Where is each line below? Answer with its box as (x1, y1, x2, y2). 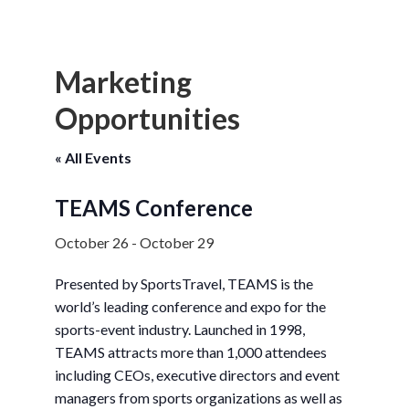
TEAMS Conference (55, 194, 253, 221)
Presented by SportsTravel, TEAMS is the (55, 275, 313, 292)
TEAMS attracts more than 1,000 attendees (55, 343, 327, 361)
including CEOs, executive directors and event (55, 366, 340, 383)
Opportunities (55, 100, 240, 136)
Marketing (55, 64, 192, 100)
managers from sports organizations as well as (55, 389, 342, 406)
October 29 (140, 234, 214, 251)
